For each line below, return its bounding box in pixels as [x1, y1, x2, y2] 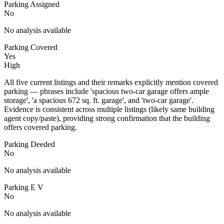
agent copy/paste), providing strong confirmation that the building [4, 113, 210, 122]
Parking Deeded [4, 139, 55, 148]
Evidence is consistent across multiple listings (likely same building [4, 104, 214, 113]
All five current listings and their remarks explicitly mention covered [4, 77, 218, 86]
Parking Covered [4, 42, 57, 51]
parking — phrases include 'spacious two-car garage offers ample [4, 86, 209, 95]
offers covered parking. [4, 122, 77, 131]
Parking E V [4, 182, 43, 191]
